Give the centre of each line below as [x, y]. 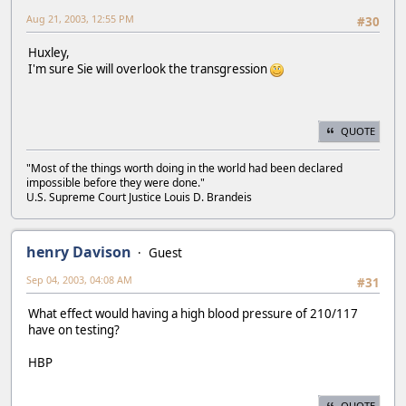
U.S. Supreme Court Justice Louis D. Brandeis [139, 197]
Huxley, [49, 53]
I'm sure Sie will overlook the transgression [149, 69]
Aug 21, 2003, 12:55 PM [80, 18]
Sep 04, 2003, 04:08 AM [79, 279]
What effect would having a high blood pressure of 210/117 [193, 314]
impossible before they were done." [116, 182]
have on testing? [74, 330]
